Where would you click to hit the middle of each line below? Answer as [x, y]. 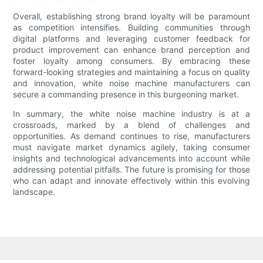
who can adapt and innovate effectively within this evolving [131, 181]
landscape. [34, 192]
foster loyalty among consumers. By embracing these [131, 61]
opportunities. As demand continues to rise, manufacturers [131, 136]
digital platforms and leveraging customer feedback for [131, 39]
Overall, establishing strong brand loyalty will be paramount [131, 16]
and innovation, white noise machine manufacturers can [131, 83]
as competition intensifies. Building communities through [131, 28]
